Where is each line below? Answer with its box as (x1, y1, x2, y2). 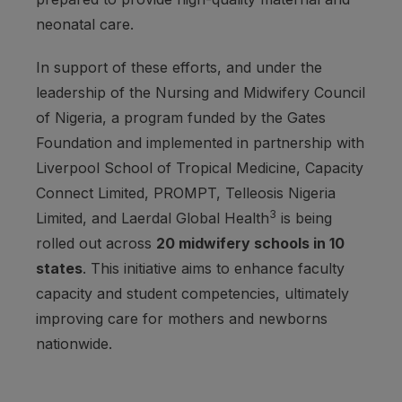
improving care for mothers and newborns (36, 310, 328, 328)
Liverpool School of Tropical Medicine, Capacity (36, 159, 363, 178)
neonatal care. (36, 15, 134, 34)
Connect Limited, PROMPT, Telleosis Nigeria (36, 184, 336, 203)
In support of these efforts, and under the (36, 58, 322, 77)
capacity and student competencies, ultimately (36, 284, 349, 303)
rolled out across (36, 234, 156, 253)
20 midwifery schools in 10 (156, 234, 345, 253)
